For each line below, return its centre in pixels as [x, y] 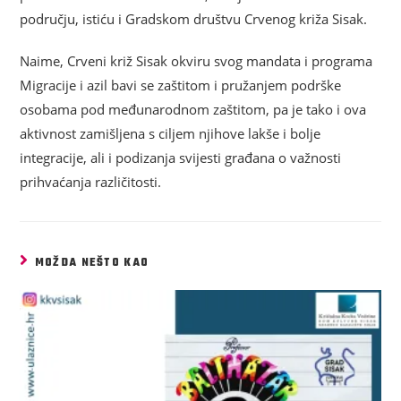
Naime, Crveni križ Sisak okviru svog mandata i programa [196, 60]
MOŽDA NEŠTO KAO [92, 263]
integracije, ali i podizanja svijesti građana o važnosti [181, 157]
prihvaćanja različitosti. [91, 181]
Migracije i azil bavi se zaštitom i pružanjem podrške [181, 85]
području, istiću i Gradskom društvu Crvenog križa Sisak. [194, 18]
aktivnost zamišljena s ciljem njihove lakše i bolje [171, 133]
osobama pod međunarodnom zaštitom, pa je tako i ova [193, 109]
